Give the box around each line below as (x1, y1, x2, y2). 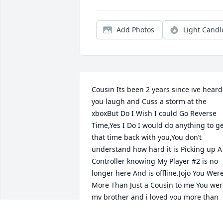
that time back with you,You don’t (92, 132, 202, 142)
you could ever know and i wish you (92, 204, 210, 214)
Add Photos (116, 25, 154, 35)
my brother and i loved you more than (92, 192, 219, 202)
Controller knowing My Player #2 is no (92, 156, 218, 166)
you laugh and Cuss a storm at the (92, 97, 207, 107)
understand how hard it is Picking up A (92, 144, 222, 154)
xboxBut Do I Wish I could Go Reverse (92, 109, 217, 118)
